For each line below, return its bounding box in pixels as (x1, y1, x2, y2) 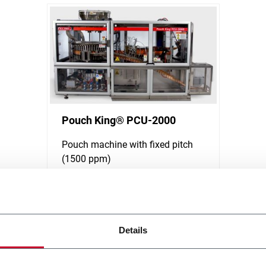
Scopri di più (61, 174, 104, 183)
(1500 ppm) (61, 153, 111, 164)
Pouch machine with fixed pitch (61, 138, 193, 150)
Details (118, 225, 148, 236)
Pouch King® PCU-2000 (61, 113, 176, 126)
